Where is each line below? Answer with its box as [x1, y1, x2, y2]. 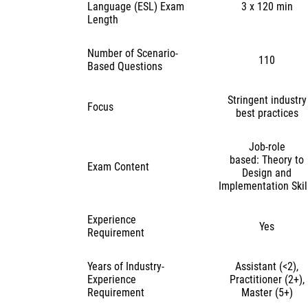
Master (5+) [241, 286, 293, 299]
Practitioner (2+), [229, 273, 305, 286]
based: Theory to [230, 153, 305, 166]
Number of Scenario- [87, 47, 178, 60]
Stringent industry [227, 93, 307, 107]
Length [87, 13, 118, 26]
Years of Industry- [87, 260, 164, 273]
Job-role [248, 140, 285, 153]
